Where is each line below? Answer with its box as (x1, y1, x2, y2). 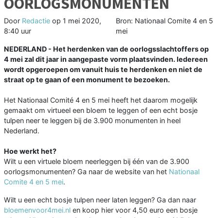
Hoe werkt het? (4, 147, 56, 156)
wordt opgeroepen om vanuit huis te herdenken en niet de (4, 65, 202, 74)
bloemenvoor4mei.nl (4, 206, 71, 215)
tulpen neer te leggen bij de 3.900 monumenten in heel (4, 116, 181, 125)
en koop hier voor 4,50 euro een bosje (71, 206, 198, 215)
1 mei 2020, (63, 17, 101, 25)
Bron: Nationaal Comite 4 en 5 (116, 17, 214, 25)
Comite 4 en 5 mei (4, 178, 63, 186)
